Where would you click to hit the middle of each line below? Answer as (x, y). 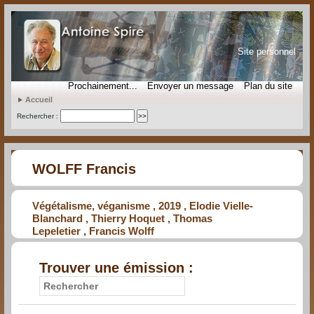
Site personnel (267, 52)
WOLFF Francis (84, 169)
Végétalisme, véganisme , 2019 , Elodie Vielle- (143, 206)
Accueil (39, 100)
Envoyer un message (191, 86)
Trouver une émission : (116, 268)
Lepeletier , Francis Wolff (93, 231)
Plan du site (268, 86)
